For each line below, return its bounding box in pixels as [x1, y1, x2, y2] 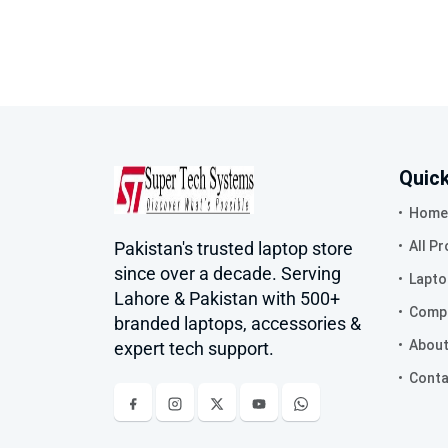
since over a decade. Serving [114, 263, 341, 284]
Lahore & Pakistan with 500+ [114, 288, 340, 309]
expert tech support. [114, 338, 274, 359]
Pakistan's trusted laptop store [114, 238, 353, 259]
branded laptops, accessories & [114, 313, 361, 334]
